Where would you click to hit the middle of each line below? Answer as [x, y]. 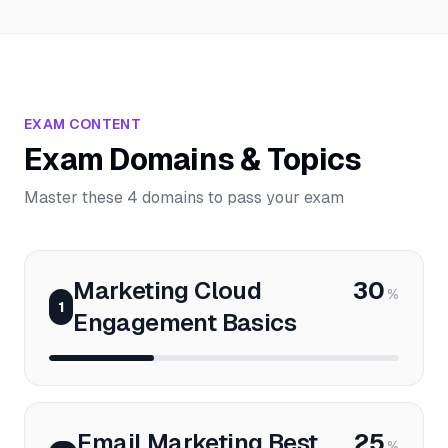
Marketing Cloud [167, 290]
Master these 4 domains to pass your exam [184, 197]
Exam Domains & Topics [193, 159]
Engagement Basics [185, 322]
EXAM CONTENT [83, 124]
